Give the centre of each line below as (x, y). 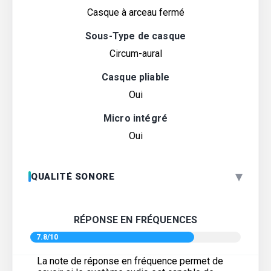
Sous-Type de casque (135, 36)
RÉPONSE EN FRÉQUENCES (135, 220)
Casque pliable (135, 77)
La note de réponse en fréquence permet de (130, 261)
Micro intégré (135, 118)
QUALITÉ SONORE (73, 176)
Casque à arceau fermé (135, 12)
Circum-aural (135, 53)
